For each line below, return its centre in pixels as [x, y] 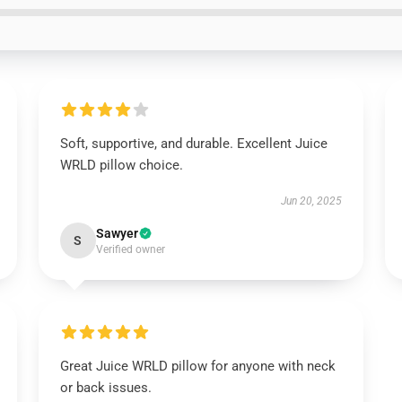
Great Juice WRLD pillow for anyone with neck [197, 366]
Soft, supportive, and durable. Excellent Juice [193, 144]
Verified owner [130, 249]
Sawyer [117, 233]
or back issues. [105, 388]
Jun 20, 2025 [312, 201]
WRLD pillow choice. [121, 165]
